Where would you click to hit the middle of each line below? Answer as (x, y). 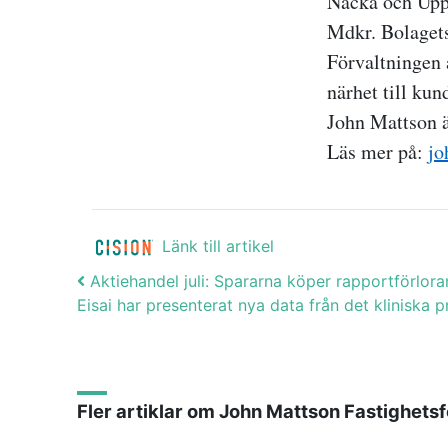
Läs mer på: (377, 151)
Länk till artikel (218, 245)
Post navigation (208, 287)
